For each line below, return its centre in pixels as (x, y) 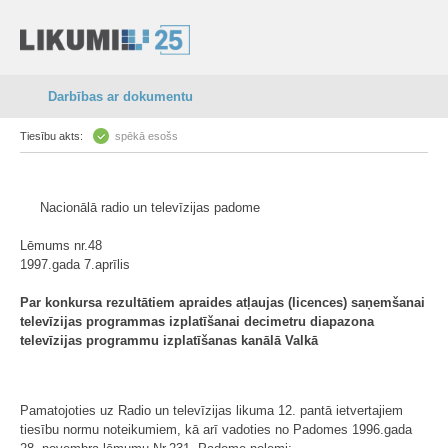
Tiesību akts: (51, 136)
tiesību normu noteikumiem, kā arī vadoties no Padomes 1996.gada (216, 429)
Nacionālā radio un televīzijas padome (150, 207)
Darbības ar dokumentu (120, 96)
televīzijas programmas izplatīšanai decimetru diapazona (197, 321)
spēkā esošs (146, 136)
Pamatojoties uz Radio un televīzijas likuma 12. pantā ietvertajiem (211, 410)
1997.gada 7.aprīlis (75, 264)
